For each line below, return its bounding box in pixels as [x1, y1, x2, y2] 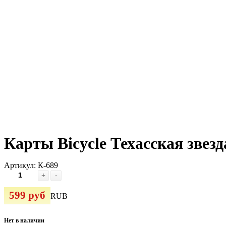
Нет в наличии [4, 217, 44, 224]
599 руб [9, 189, 45, 202]
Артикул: [4, 161, 38, 170]
